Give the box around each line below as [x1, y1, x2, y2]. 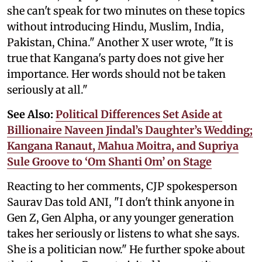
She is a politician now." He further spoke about [7, 242, 245, 256]
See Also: [7, 107, 56, 121]
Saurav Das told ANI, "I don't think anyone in [7, 195, 235, 209]
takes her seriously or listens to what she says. [7, 226, 240, 240]
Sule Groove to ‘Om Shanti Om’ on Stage [7, 154, 212, 168]
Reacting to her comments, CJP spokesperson [7, 179, 237, 193]
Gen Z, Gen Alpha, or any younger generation [7, 211, 234, 225]
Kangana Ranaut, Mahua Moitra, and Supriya [7, 139, 239, 153]
